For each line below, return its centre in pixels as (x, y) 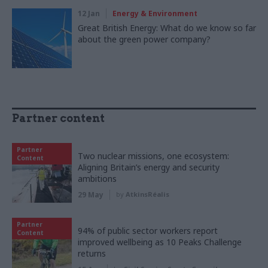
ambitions (97, 179)
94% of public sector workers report (148, 231)
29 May (91, 195)
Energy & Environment (155, 14)
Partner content (58, 118)
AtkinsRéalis (147, 194)
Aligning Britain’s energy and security (149, 167)
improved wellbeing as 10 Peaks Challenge (160, 242)
